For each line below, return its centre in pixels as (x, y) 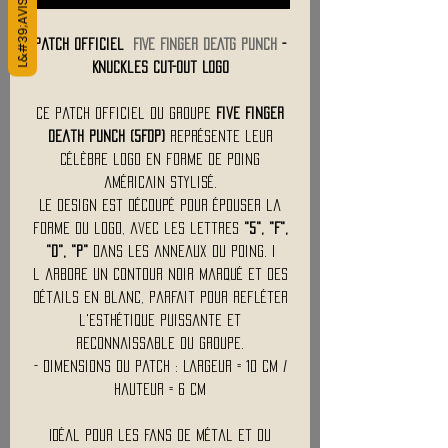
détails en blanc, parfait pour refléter (160, 296)
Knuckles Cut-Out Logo (160, 66)
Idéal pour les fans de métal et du (160, 434)
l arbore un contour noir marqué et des (160, 273)
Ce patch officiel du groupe (126, 112)
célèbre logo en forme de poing (160, 158)
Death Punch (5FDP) (106, 135)
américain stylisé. (160, 181)
